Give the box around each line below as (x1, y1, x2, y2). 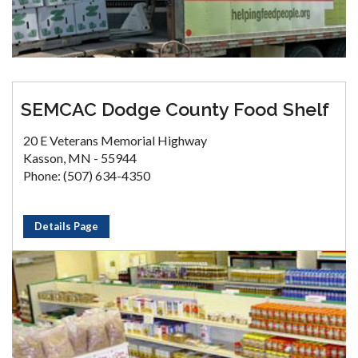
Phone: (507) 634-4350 (23, 168, 150, 183)
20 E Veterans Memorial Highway (23, 133, 207, 148)
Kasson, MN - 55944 (23, 150, 137, 165)
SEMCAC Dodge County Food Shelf (21, 98, 329, 120)
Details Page (34, 220, 98, 233)
